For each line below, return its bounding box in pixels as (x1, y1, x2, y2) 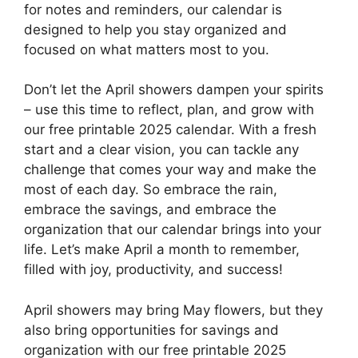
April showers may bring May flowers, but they (24, 301, 323, 318)
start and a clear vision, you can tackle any (24, 141, 299, 158)
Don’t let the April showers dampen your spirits (24, 82, 324, 98)
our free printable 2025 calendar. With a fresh (24, 121, 316, 138)
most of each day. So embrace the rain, (24, 181, 277, 198)
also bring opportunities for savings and (24, 321, 279, 338)
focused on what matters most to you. (24, 41, 269, 58)
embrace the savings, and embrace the (24, 201, 276, 218)
